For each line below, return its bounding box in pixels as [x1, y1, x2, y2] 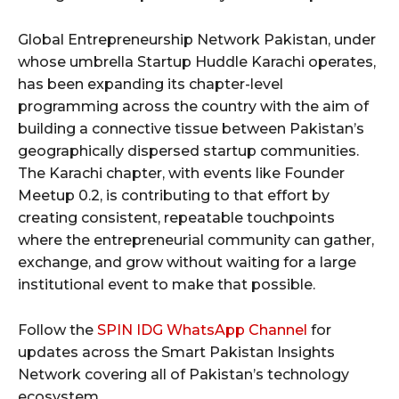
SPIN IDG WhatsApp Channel [97, 322, 307, 339]
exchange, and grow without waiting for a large [18, 254, 356, 272]
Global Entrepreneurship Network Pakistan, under [18, 31, 376, 49]
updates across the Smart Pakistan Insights [18, 344, 335, 362]
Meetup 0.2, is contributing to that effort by [18, 187, 330, 205]
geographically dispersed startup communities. [18, 142, 359, 160]
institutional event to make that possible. [18, 276, 315, 294]
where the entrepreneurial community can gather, [18, 232, 374, 249]
